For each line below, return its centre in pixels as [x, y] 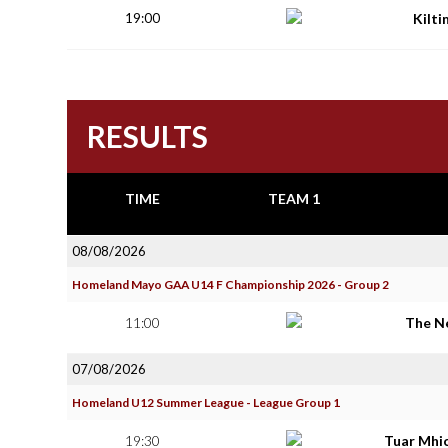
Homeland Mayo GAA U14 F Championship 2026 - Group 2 [230, 284]
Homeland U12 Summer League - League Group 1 [206, 402]
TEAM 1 [293, 198]
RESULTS [147, 136]
